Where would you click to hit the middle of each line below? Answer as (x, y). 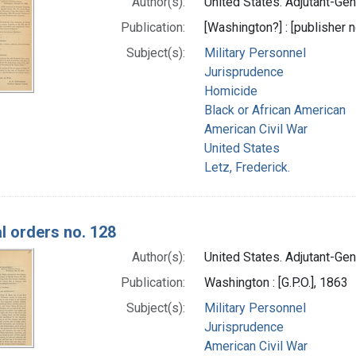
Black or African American (275, 110)
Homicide (231, 91)
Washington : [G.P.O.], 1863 (277, 282)
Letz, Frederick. (248, 167)
